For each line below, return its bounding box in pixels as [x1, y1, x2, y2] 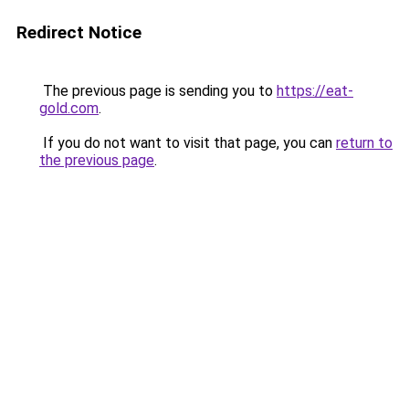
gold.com [39, 100, 99, 117]
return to [336, 134, 393, 152]
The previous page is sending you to [39, 82, 277, 100]
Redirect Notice [16, 22, 142, 43]
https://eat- [277, 82, 353, 100]
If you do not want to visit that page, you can [39, 134, 336, 152]
